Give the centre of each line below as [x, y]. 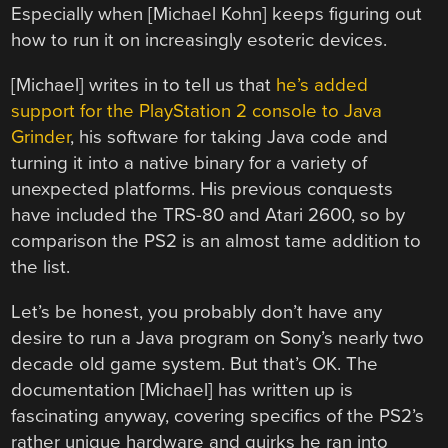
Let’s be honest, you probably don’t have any [197, 311]
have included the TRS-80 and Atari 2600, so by [208, 215]
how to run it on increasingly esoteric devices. [199, 40]
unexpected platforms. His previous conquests [202, 189]
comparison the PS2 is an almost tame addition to [216, 241]
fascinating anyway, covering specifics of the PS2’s [218, 415]
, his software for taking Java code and [229, 137]
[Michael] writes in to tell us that [144, 85]
